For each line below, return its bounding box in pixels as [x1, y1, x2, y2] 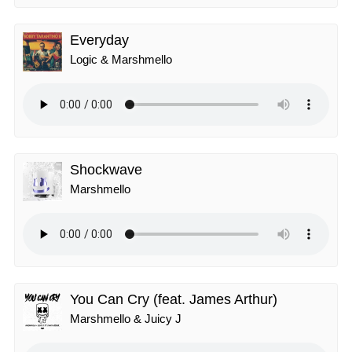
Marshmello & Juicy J [70, 312, 181, 325]
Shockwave [70, 162, 142, 178]
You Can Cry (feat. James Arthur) [70, 291, 277, 307]
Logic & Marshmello [70, 53, 172, 66]
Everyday [70, 32, 129, 48]
